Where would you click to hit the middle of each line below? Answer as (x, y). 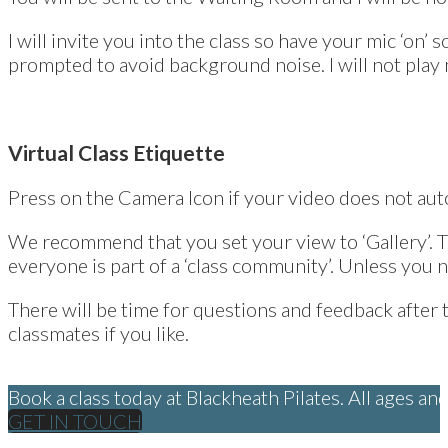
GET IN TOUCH (75, 420)
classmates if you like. (98, 332)
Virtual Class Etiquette (116, 152)
